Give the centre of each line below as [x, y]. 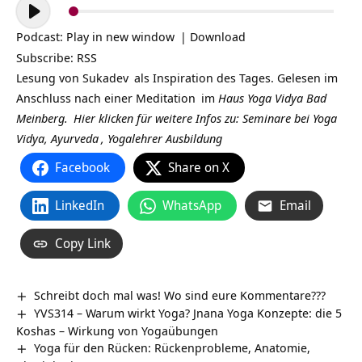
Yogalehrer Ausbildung [165, 138]
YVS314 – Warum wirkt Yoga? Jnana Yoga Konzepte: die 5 [188, 312]
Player [32, 23]
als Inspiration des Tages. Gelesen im [234, 78]
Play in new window [120, 36]
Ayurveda [75, 138]
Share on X [199, 167]
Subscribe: [46, 57]
